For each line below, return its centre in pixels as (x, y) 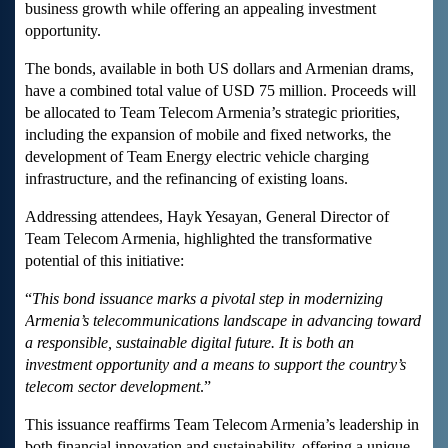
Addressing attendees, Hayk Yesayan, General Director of (207, 217)
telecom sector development (112, 387)
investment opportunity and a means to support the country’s (215, 365)
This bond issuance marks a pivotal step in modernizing (207, 299)
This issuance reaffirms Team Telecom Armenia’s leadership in (222, 425)
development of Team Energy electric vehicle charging (197, 157)
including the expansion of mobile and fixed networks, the (208, 135)
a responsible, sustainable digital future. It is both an (189, 343)
